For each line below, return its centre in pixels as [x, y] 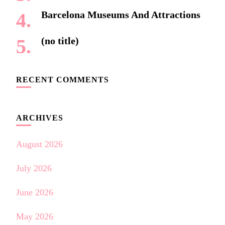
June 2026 [35, 193]
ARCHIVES [40, 118]
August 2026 [39, 144]
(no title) [60, 41]
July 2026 [34, 168]
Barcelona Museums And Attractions [121, 15]
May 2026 [35, 217]
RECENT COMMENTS [63, 80]
